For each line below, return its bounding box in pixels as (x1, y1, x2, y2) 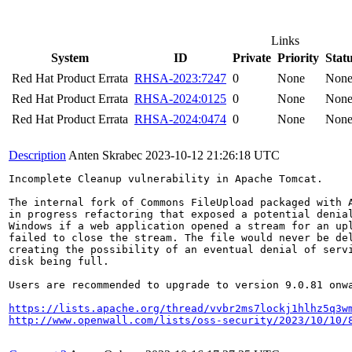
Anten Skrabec (68, 148, 142, 162)
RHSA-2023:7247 (134, 71, 226, 85)
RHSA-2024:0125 (134, 92, 226, 105)
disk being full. (9, 255, 109, 267)
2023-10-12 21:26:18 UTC (145, 148, 280, 162)
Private (233, 51, 271, 64)
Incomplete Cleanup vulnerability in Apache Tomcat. (9, 173, 323, 185)
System (51, 51, 89, 64)
